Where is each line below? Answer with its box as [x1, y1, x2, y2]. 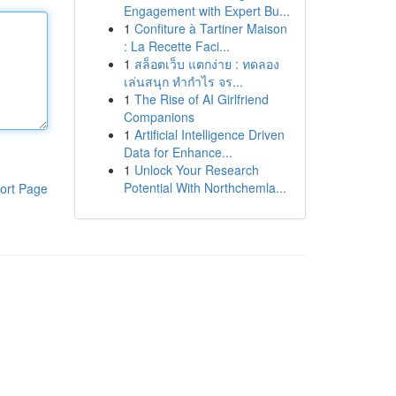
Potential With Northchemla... [123, 179, 286, 196]
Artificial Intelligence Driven [133, 126, 285, 143]
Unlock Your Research [133, 161, 259, 179]
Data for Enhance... [123, 143, 232, 161]
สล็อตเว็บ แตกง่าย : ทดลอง [133, 55, 279, 72]
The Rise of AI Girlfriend [133, 90, 269, 108]
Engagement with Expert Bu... [123, 2, 290, 19]
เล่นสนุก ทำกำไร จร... [123, 72, 243, 90]
